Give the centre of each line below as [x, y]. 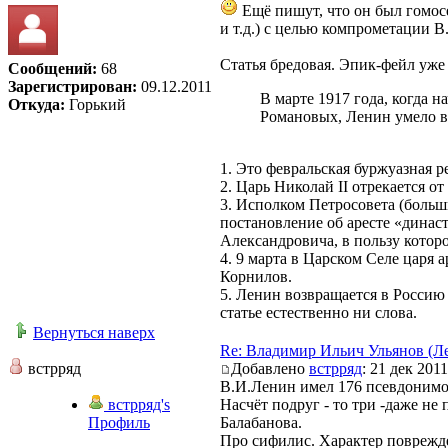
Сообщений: [52, 68]
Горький [95, 104]
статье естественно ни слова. [318, 312]
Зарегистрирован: [72, 86]
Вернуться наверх [94, 332]
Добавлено [270, 368]
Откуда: [36, 104]
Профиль [119, 422]
